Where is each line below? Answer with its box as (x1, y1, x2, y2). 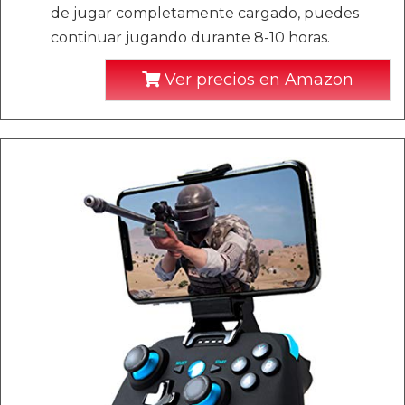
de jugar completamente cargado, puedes (51, 4, 359, 22)
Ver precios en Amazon (160, 69, 353, 89)
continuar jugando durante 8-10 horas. (51, 28, 330, 46)
